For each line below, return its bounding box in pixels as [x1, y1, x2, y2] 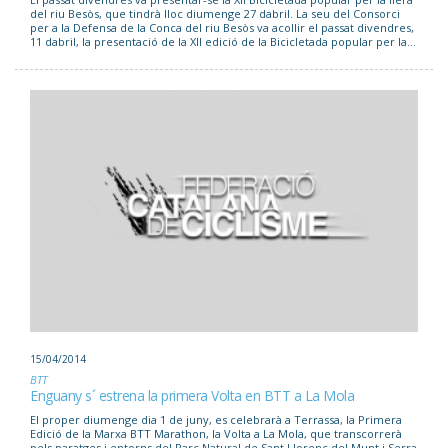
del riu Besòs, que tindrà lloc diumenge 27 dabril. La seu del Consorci [30, 5, 400, 21]
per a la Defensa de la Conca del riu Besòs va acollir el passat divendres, [30, 19, 414, 35]
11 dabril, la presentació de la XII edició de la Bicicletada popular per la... [30, 33, 416, 49]
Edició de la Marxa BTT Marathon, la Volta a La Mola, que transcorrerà [30, 425, 402, 441]
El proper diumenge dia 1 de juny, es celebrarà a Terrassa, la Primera [30, 411, 402, 427]
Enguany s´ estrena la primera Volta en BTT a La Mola [30, 385, 354, 405]
